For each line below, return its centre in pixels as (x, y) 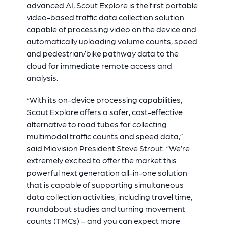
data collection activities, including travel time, (109, 196)
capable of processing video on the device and (111, 29)
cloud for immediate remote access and (99, 65)
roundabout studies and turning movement (106, 209)
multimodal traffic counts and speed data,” (105, 136)
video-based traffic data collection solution (105, 17)
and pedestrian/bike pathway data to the (102, 53)
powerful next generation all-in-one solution (107, 172)
